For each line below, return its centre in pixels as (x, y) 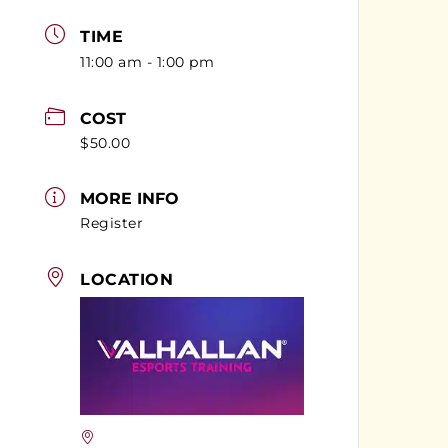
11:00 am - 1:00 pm (147, 61)
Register (112, 223)
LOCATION (127, 279)
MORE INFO (130, 199)
